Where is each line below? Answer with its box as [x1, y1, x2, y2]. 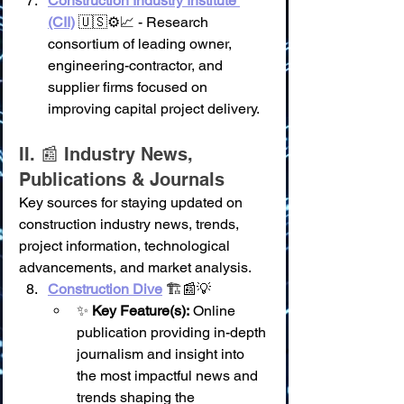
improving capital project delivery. [48, 100, 260, 117]
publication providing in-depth [77, 324, 270, 341]
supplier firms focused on [48, 78, 211, 96]
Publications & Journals [19, 169, 225, 190]
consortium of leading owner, [48, 35, 235, 52]
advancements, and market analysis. [19, 259, 252, 276]
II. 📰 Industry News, [19, 143, 198, 165]
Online [189, 302, 239, 319]
